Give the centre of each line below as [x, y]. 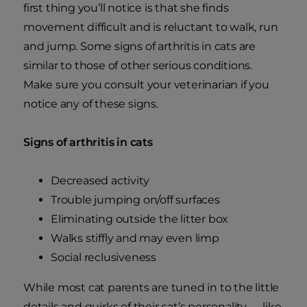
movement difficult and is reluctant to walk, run [151, 27]
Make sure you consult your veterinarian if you [146, 85]
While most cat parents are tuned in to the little [151, 288]
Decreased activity [100, 181]
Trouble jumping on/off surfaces [135, 200]
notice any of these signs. [91, 104]
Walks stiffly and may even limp [135, 238]
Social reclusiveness [103, 258]
